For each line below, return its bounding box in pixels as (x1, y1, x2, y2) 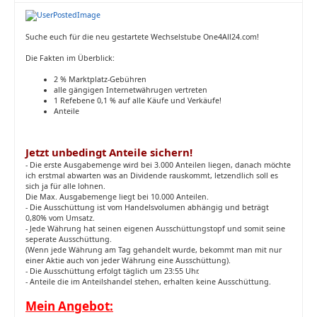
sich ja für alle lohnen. (25, 181, 105, 192)
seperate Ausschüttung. (25, 234, 112, 245)
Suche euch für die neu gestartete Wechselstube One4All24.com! (25, 32, 259, 42)
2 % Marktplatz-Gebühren (54, 74, 146, 85)
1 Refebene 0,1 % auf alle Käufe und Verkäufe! (54, 96, 221, 106)
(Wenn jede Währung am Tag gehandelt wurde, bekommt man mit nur (25, 245, 282, 255)
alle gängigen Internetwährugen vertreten (54, 85, 207, 96)
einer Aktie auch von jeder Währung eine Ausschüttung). (25, 255, 231, 266)
